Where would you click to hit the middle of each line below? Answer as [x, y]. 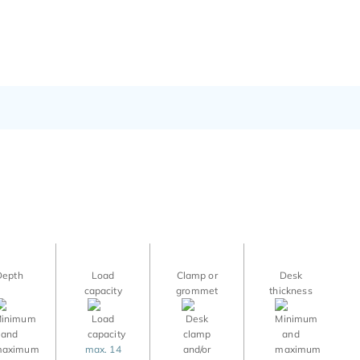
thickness [291, 290]
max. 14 [103, 349]
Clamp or [197, 275]
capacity [103, 290]
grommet [197, 290]
